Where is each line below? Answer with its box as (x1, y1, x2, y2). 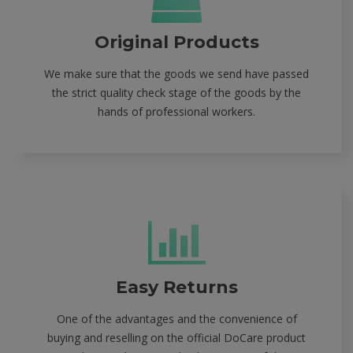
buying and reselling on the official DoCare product (47, 330, 306, 346)
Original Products (94, 32, 259, 54)
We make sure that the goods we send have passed (44, 66, 309, 82)
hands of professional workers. (98, 104, 255, 120)
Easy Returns (115, 277, 238, 299)
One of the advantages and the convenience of (56, 311, 297, 327)
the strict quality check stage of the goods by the (52, 85, 301, 101)
